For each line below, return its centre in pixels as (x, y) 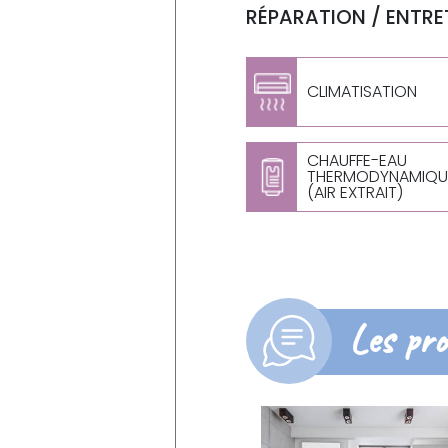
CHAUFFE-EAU (357, 160)
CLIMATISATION (362, 91)
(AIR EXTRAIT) (355, 192)
